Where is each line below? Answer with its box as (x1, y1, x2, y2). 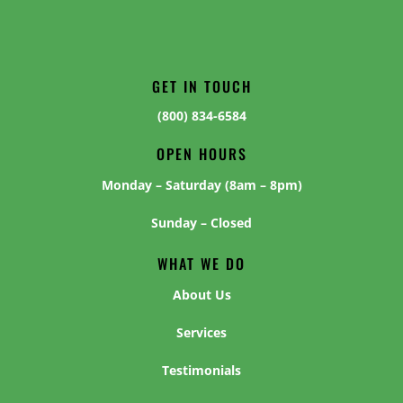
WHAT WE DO (157, 253, 246, 275)
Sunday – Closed (151, 214, 252, 232)
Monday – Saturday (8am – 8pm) (101, 176, 302, 194)
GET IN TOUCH (151, 76, 252, 98)
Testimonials (162, 362, 241, 380)
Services (176, 324, 227, 342)
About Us (172, 286, 231, 304)
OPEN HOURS (156, 143, 247, 166)
